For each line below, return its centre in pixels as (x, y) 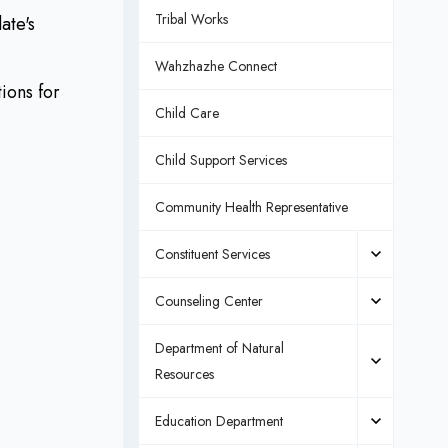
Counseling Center (208, 301)
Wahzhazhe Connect (215, 66)
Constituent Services (212, 254)
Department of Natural (219, 348)
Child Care (186, 113)
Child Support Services (220, 160)
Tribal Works (191, 19)
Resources (184, 374)
